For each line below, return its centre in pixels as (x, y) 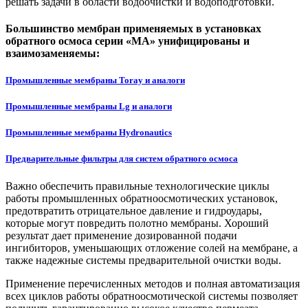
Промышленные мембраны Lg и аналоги (89, 107)
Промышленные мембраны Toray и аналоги (95, 80)
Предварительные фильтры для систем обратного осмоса (122, 159)
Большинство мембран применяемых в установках (133, 28)
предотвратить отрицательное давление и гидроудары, (134, 210)
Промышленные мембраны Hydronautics (89, 133)
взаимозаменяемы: (53, 53)
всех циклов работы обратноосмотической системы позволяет (152, 296)
